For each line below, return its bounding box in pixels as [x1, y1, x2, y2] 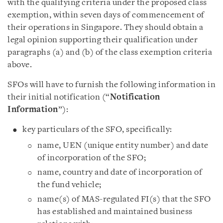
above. [7, 61, 32, 69]
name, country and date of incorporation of [37, 168, 202, 177]
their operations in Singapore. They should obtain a [7, 23, 204, 32]
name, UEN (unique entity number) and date [37, 141, 209, 150]
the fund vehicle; [37, 181, 102, 189]
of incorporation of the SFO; [37, 154, 146, 162]
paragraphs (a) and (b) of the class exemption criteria [7, 48, 212, 57]
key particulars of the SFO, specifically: [22, 125, 172, 134]
